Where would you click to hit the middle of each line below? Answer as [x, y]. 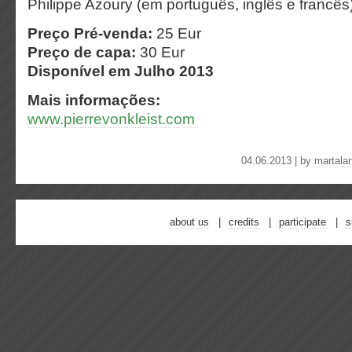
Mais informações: [94, 100]
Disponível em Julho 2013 [121, 71]
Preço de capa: [82, 52]
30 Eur [160, 52]
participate [302, 222]
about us [189, 222]
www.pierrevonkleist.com [111, 119]
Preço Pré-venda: [92, 33]
